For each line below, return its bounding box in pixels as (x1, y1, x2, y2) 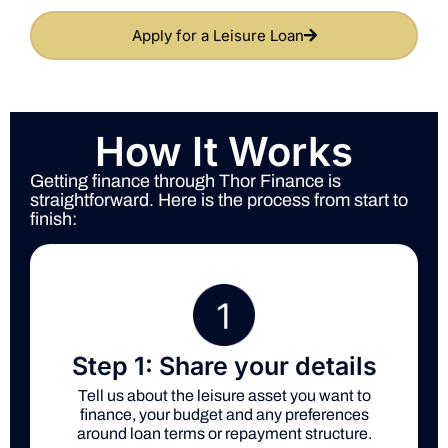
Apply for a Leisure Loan (131, 26, 304, 46)
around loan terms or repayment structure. (76, 425, 372, 443)
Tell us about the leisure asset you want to (77, 387, 371, 405)
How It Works (95, 127, 353, 177)
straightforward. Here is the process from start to (30, 190, 408, 211)
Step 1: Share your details (71, 351, 377, 382)
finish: (30, 209, 77, 230)
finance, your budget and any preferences (79, 406, 369, 424)
